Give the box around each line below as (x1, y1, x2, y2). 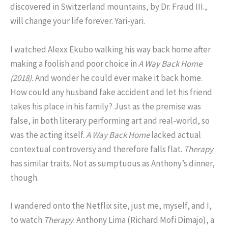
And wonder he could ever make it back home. (35, 72, 203, 83)
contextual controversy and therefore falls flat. (10, 143, 184, 155)
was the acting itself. (10, 129, 86, 140)
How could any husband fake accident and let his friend (10, 86, 212, 98)
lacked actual (151, 129, 201, 140)
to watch (10, 214, 44, 225)
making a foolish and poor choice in (10, 58, 138, 69)
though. (10, 172, 39, 183)
